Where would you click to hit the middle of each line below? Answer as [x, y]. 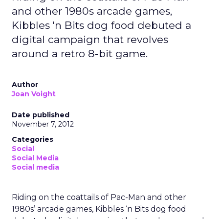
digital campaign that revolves [90, 39]
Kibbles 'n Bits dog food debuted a [101, 25]
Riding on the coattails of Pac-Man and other [99, 197]
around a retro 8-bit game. [80, 54]
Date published [41, 115]
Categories [33, 139]
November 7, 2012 [43, 124]
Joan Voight [34, 94]
